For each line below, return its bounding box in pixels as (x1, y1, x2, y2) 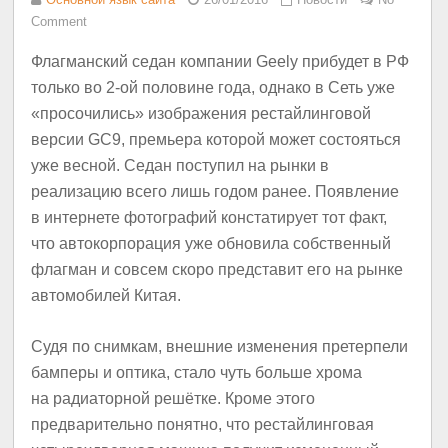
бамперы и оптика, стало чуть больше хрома (31, 364, 363, 382)
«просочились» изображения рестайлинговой (31, 104, 372, 122)
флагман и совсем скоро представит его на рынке (31, 260, 404, 278)
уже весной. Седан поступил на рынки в (31, 156, 330, 174)
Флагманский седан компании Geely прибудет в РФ (31, 52, 410, 70)
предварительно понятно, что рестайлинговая (31, 416, 375, 434)
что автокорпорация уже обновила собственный (31, 234, 392, 252)
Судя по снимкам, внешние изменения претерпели (31, 338, 409, 356)
